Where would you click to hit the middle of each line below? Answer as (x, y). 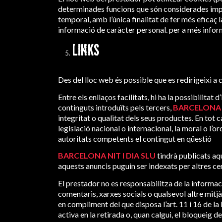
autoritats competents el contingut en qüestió (135, 138)
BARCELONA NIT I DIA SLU (107, 156)
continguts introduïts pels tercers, (116, 107)
